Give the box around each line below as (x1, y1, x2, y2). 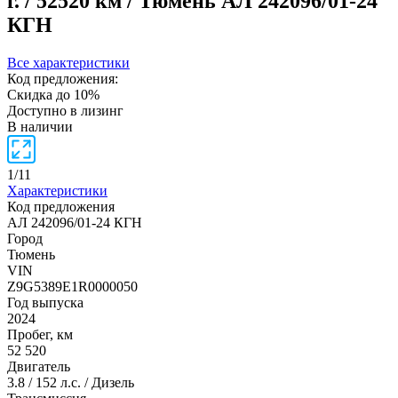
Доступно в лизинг (7, 102, 123, 118)
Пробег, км (7, 326, 73, 342)
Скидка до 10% (7, 86, 99, 102)
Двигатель (7, 358, 70, 374)
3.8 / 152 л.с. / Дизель (7, 374, 134, 390)
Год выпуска (7, 294, 84, 310)
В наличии (7, 118, 73, 134)
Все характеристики (7, 54, 130, 70)
